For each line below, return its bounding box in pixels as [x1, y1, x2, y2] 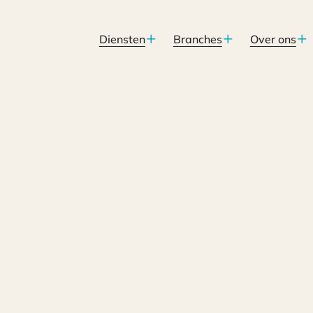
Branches [173, 32, 222, 46]
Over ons [249, 32, 296, 46]
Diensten [99, 32, 145, 46]
